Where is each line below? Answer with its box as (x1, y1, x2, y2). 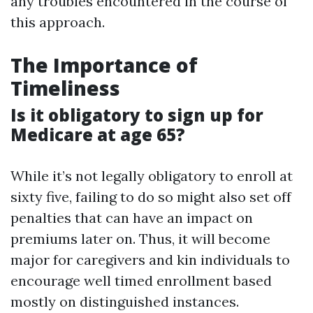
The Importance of (10, 52, 198, 78)
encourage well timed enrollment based (10, 272, 272, 289)
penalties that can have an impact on (10, 209, 253, 226)
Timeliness (10, 75, 120, 101)
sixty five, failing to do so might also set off (10, 188, 291, 205)
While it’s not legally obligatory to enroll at (10, 167, 293, 184)
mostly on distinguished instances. (10, 293, 239, 310)
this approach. (10, 13, 105, 31)
